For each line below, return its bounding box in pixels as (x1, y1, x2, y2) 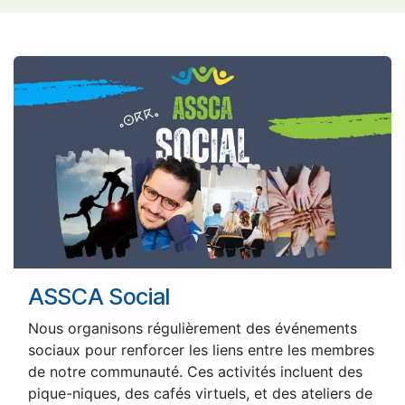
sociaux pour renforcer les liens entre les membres (28, 341, 374, 360)
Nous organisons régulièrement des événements (28, 319, 357, 338)
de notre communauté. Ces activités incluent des (28, 363, 363, 381)
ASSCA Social (28, 283, 170, 311)
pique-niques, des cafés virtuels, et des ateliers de (28, 384, 372, 403)
